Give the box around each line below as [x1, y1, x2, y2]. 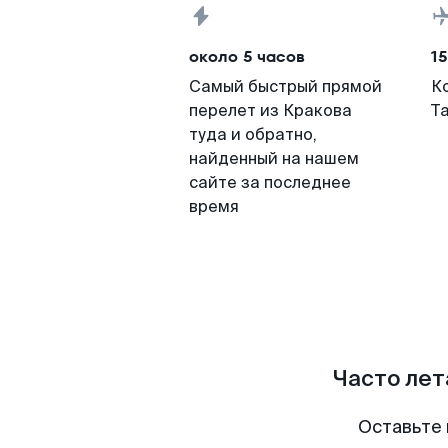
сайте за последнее [189, 172, 351, 193]
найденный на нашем [189, 148, 359, 169]
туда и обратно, [189, 124, 317, 145]
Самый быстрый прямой [189, 76, 382, 97]
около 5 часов [189, 45, 305, 68]
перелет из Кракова [189, 100, 352, 121]
